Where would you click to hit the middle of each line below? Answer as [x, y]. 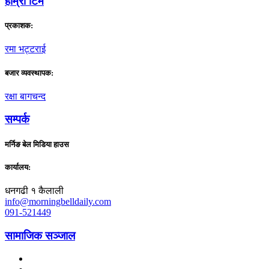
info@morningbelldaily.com [58, 201]
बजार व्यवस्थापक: [29, 73]
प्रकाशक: [19, 26]
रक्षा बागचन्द [25, 96]
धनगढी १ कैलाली [34, 190]
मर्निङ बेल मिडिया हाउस [37, 144]
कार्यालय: [18, 167]
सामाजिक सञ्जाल [40, 235]
